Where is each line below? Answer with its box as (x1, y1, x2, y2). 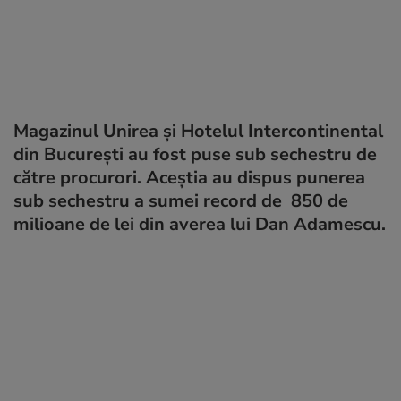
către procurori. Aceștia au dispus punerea (13, 165, 365, 190)
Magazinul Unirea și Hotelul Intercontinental (13, 118, 383, 143)
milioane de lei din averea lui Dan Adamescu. (13, 211, 386, 236)
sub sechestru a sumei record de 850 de (13, 188, 348, 213)
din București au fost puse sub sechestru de (13, 141, 377, 166)
